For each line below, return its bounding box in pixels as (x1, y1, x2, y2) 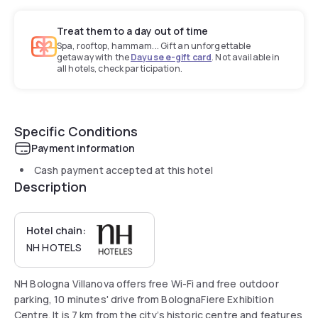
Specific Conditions (14, 122, 138, 140)
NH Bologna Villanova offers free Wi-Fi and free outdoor (14, 276, 279, 290)
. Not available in (212, 50, 280, 63)
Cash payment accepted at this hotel (34, 163, 213, 177)
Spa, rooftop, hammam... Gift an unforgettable (57, 39, 251, 52)
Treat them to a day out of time (57, 23, 208, 38)
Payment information (31, 141, 135, 155)
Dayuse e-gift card (131, 50, 212, 63)
